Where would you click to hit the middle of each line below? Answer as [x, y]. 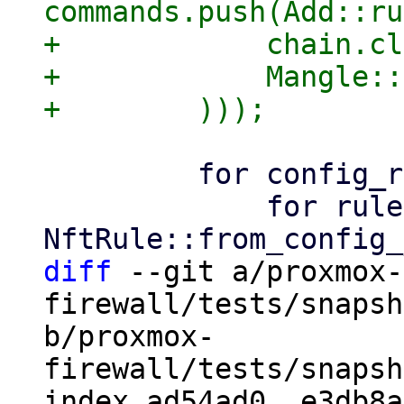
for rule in [155, 207]
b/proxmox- [129, 336]
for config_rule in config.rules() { [120, 174]
